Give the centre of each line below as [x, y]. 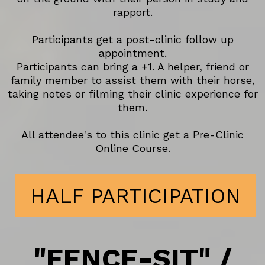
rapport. [132, 12]
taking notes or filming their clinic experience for [132, 93]
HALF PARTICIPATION [135, 195]
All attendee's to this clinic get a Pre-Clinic [132, 134]
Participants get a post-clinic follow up [132, 39]
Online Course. [132, 148]
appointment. [132, 53]
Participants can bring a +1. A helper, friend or [132, 66]
